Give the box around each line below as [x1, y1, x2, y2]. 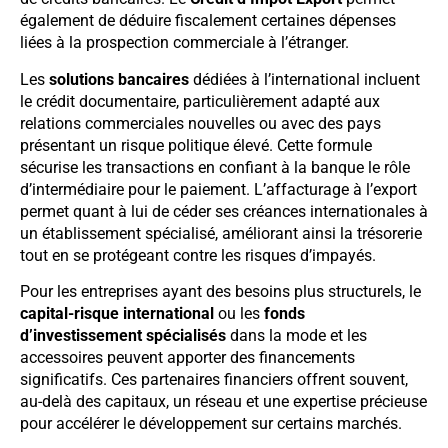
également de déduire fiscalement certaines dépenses [20, 11, 396, 31]
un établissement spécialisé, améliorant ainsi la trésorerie [20, 223, 422, 243]
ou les [214, 304, 264, 324]
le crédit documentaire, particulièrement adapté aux [20, 91, 380, 111]
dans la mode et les [226, 326, 367, 346]
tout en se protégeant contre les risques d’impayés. [20, 245, 376, 265]
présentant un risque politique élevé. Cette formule [20, 135, 372, 155]
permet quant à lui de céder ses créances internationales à [20, 201, 428, 221]
